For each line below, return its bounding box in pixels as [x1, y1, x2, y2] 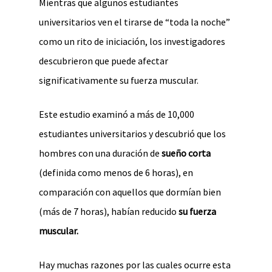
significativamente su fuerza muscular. [39, 74, 199, 86]
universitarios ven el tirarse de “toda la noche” [39, 16, 230, 28]
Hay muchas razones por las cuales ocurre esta [39, 259, 231, 271]
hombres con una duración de [39, 147, 160, 159]
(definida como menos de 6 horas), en [39, 166, 193, 178]
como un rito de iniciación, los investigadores [39, 35, 225, 47]
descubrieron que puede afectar [39, 55, 168, 67]
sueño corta [160, 147, 211, 159]
